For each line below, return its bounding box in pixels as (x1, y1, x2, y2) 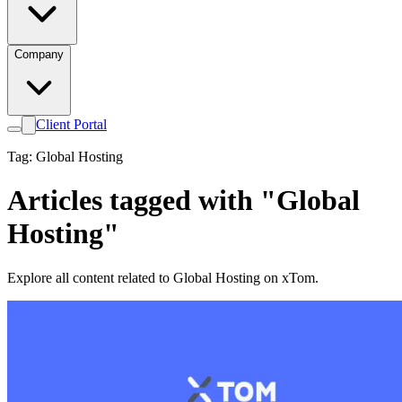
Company (14, 48, 64, 61)
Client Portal (36, 117, 107, 132)
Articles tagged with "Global (7, 184, 360, 217)
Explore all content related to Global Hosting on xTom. (7, 269, 319, 285)
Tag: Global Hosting (7, 149, 123, 164)
